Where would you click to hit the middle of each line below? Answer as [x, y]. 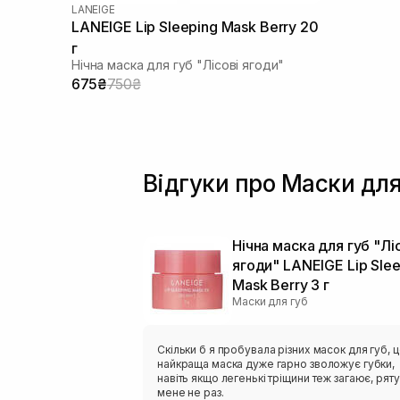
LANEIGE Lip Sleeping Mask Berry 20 [195, 27]
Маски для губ [270, 302]
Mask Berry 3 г [281, 285]
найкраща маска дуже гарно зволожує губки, [276, 364]
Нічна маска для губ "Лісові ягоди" [178, 65]
